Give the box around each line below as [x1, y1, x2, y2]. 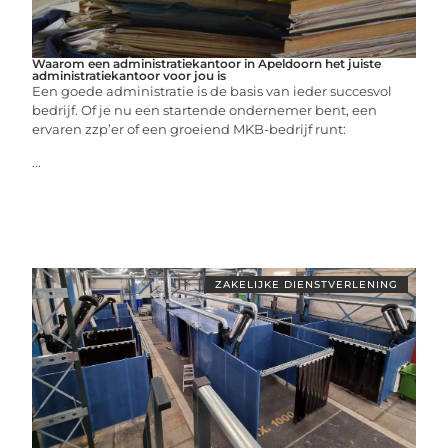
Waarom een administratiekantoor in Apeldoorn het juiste [32, 55, 382, 71]
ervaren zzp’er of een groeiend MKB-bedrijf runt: [32, 120, 347, 137]
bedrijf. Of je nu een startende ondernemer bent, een [32, 101, 378, 118]
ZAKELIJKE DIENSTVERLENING [214, 277, 398, 291]
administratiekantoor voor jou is [32, 67, 227, 83]
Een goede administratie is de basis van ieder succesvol [32, 82, 393, 99]
